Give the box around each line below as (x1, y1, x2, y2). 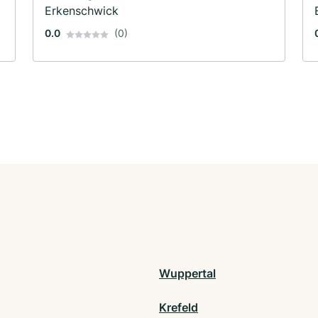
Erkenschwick (45, 4, 119, 18)
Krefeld (159, 300, 198, 315)
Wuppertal (159, 266, 216, 281)
